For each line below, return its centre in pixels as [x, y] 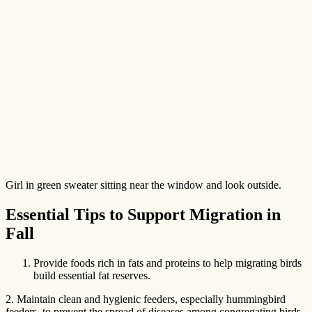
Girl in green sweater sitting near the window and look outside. [143, 185]
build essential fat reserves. [92, 275]
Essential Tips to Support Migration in [143, 214]
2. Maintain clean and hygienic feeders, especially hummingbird [146, 299]
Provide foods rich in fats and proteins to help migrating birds [167, 263]
